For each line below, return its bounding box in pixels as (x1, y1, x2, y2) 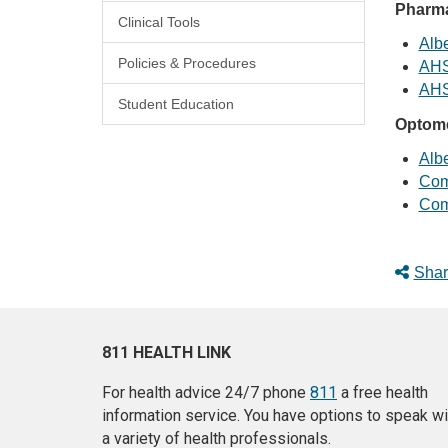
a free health (337, 383, 428, 403)
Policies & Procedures (118, 55, 256, 72)
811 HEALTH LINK (102, 343, 231, 363)
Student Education (118, 96, 234, 113)
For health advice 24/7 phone (102, 383, 310, 403)
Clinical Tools (118, 14, 200, 31)
